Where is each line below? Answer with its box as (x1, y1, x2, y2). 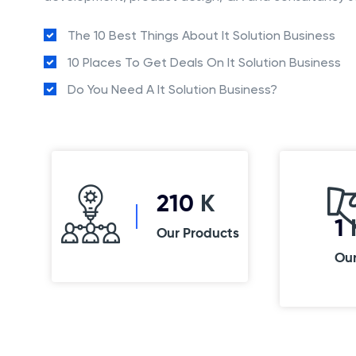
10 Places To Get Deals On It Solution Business (68, 55, 341, 70)
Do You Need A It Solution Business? (68, 82, 277, 97)
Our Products (156, 227, 239, 241)
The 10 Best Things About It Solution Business (68, 28, 335, 43)
